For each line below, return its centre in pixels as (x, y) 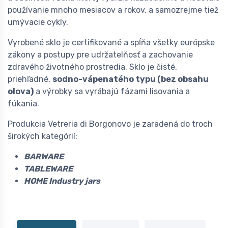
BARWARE (45, 157)
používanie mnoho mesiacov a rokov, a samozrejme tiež (113, 10)
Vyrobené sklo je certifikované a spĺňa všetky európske (111, 43)
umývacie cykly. (38, 22)
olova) (21, 92)
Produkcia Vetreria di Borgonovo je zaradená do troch (110, 124)
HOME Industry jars (62, 181)
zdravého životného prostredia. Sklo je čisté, (92, 67)
